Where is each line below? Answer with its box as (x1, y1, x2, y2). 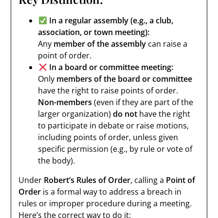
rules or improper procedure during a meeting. (18, 198, 192, 209)
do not (113, 109, 138, 119)
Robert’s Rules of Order (44, 175, 131, 185)
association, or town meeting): (38, 27, 150, 37)
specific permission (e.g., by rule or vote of (38, 144, 193, 154)
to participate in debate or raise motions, (38, 120, 189, 131)
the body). (38, 155, 75, 166)
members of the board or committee (56, 73, 193, 84)
